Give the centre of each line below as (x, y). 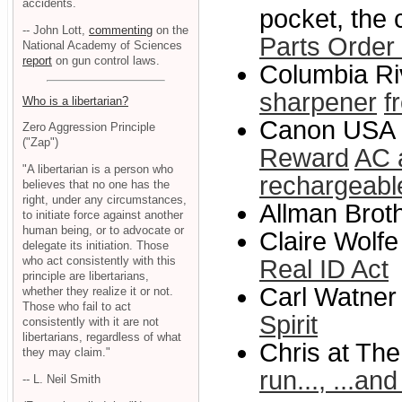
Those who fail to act (77, 307)
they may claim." (66, 353)
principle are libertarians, (86, 276)
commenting (121, 30)
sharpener (318, 103)
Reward (304, 158)
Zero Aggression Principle (89, 127)
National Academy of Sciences (102, 45)
